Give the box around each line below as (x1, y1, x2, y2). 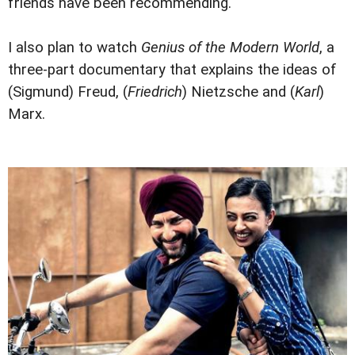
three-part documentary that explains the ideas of (8, 61, 337, 79)
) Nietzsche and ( (182, 83, 295, 101)
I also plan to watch (8, 39, 141, 57)
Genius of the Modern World (141, 39, 319, 57)
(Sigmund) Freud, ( (8, 83, 128, 101)
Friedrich (128, 83, 182, 101)
